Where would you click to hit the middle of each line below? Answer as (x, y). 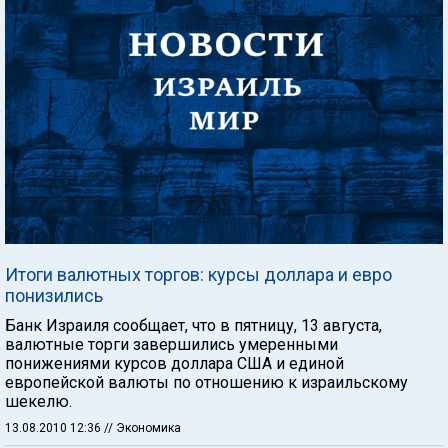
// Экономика (142, 427)
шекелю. (38, 401)
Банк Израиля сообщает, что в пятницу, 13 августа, (193, 325)
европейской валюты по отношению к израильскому (206, 382)
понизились (54, 295)
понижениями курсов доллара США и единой (174, 363)
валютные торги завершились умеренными (171, 344)
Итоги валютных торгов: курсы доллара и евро (198, 274)
